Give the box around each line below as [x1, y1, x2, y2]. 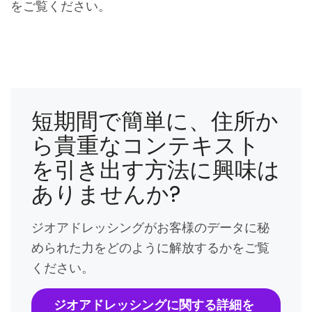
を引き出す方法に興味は [31, 154, 280, 186]
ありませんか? [31, 178, 181, 210]
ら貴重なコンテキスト [31, 130, 260, 162]
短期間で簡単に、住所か [31, 105, 279, 137]
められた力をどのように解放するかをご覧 [31, 239, 270, 257]
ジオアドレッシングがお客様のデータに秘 [31, 219, 270, 237]
